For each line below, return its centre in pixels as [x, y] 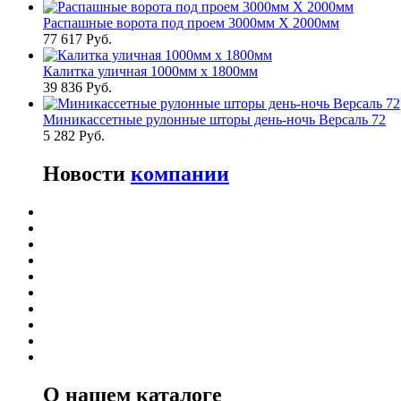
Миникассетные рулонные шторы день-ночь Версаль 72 [214, 119]
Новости [87, 173]
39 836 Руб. [77, 87]
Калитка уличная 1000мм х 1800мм [150, 71]
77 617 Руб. [77, 38]
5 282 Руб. [74, 135]
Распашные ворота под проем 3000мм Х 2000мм [191, 22]
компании [180, 173]
